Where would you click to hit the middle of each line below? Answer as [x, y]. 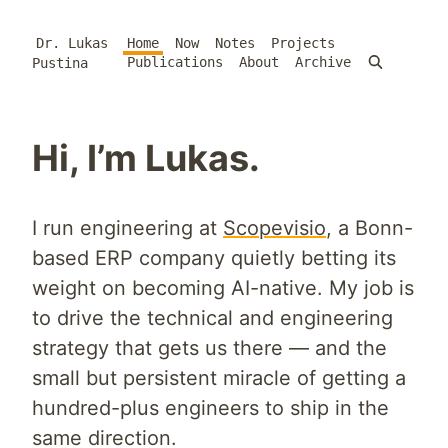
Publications [174, 62]
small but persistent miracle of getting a [219, 378]
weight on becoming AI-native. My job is [223, 288]
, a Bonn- [369, 228]
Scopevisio [274, 228]
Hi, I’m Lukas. [146, 158]
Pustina [60, 63]
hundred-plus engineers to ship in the [210, 408]
